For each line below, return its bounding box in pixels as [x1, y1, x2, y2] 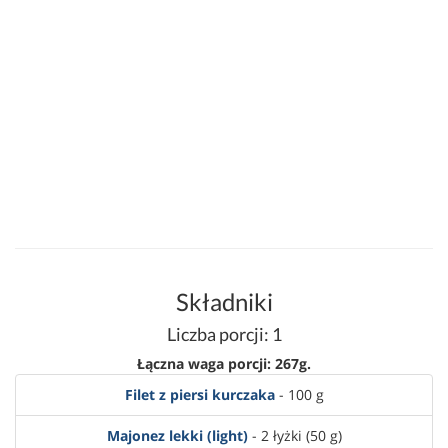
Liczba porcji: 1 [166, 323, 282, 345]
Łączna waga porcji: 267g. [137, 354, 311, 373]
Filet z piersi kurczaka [124, 385, 275, 404]
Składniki [175, 287, 273, 316]
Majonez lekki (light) [106, 426, 248, 445]
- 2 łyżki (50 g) [247, 426, 342, 445]
